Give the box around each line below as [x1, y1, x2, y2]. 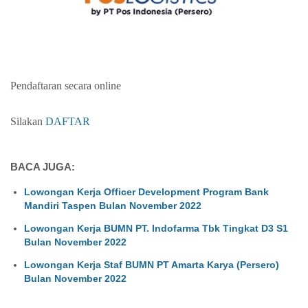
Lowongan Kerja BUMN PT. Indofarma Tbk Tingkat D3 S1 [24, 222, 288, 234]
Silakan [10, 115, 45, 127]
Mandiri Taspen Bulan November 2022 [24, 200, 201, 212]
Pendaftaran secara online [10, 79, 121, 91]
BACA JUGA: [10, 161, 75, 173]
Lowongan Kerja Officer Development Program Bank [24, 186, 269, 198]
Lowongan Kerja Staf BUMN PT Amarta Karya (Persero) [24, 258, 279, 270]
